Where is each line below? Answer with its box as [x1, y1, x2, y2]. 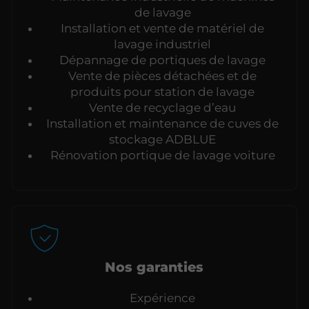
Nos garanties [105, 259, 204, 276]
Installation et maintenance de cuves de [46, 116, 279, 130]
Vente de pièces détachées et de [68, 68, 257, 83]
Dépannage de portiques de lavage [59, 52, 266, 67]
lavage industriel [114, 37, 212, 51]
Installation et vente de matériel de [61, 21, 265, 35]
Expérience [130, 290, 196, 305]
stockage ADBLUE [109, 132, 217, 146]
